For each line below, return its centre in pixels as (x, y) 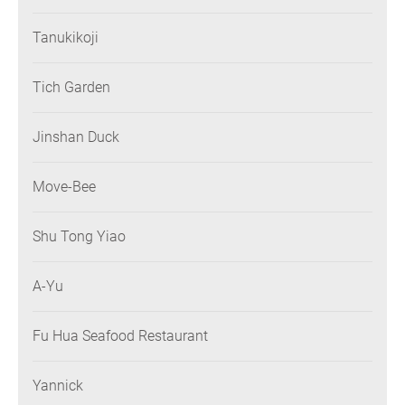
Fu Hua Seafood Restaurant (120, 336)
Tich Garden (71, 88)
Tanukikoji (66, 38)
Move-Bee (64, 187)
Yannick (58, 386)
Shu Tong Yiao (79, 237)
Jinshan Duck (76, 137)
